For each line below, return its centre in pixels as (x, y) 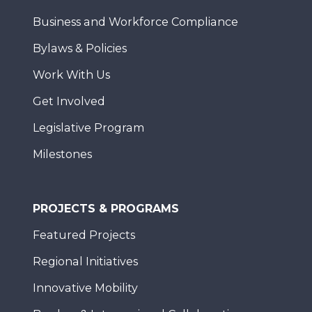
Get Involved (69, 101)
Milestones (62, 154)
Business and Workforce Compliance (135, 22)
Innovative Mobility (85, 288)
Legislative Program (88, 128)
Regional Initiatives (85, 262)
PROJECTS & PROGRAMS (106, 209)
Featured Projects (84, 235)
